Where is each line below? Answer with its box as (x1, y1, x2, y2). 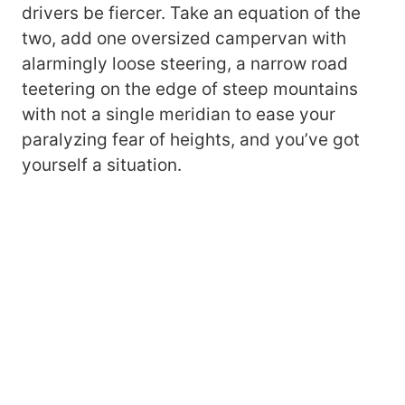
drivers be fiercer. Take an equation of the (22, 2, 361, 24)
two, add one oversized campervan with (22, 27, 346, 49)
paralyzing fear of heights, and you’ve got (22, 128, 360, 150)
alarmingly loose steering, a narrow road (22, 52, 348, 74)
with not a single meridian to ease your (22, 103, 335, 125)
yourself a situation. (22, 154, 186, 175)
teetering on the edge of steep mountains (22, 78, 358, 99)
